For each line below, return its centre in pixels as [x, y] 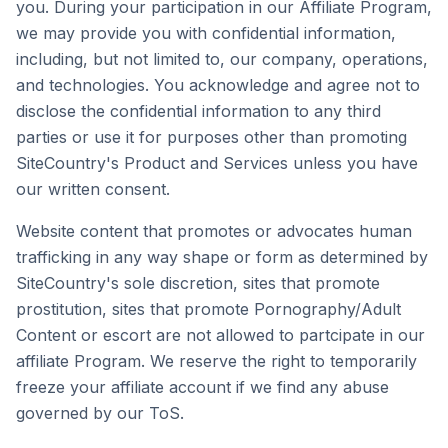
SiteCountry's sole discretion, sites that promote [198, 283]
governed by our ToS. [100, 413]
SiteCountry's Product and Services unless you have [217, 163]
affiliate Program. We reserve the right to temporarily [216, 361]
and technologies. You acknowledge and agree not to [218, 85]
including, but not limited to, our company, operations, [222, 59]
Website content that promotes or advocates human [214, 231]
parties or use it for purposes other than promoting [211, 137]
